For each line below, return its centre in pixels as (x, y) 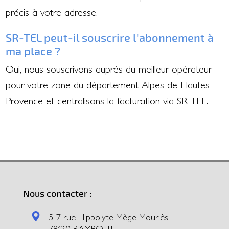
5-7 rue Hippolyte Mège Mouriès (108, 217)
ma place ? (33, 50)
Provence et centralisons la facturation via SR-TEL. (107, 100)
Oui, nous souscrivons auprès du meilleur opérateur (109, 69)
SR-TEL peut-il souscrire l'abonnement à (110, 37)
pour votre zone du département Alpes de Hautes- (109, 85)
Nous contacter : (57, 193)
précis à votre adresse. (52, 12)
